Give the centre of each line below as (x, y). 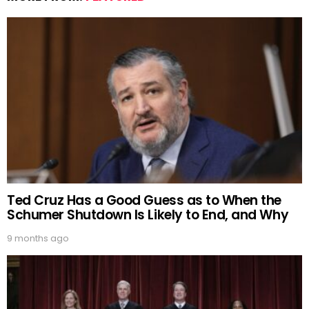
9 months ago (38, 239)
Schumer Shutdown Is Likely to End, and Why (148, 215)
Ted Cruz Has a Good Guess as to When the (144, 201)
